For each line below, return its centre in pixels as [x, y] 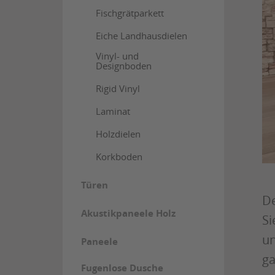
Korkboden [119, 157]
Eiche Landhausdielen [141, 36]
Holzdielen [118, 134]
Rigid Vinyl [118, 88]
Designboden [123, 66]
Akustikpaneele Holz [128, 213]
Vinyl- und [117, 56]
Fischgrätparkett [130, 13]
